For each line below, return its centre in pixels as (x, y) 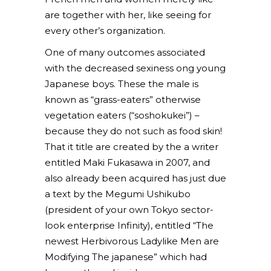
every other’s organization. (105, 31)
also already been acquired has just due (135, 178)
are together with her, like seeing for (128, 15)
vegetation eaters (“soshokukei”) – (122, 115)
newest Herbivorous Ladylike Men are (132, 241)
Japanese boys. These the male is (122, 84)
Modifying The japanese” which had (126, 257)
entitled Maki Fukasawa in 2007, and (127, 162)
